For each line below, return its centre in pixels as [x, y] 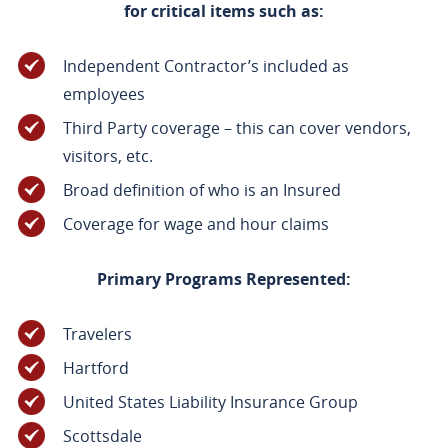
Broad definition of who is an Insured [201, 190]
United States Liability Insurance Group [210, 402]
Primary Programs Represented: [223, 279]
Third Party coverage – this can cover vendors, [236, 128]
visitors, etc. [107, 156]
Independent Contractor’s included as [205, 66]
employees [103, 94]
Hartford [95, 368]
